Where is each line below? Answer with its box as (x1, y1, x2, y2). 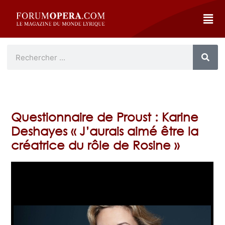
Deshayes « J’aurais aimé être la (11, 123, 199, 139)
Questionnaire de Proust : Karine (11, 109, 199, 125)
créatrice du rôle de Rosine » (11, 137, 180, 153)
